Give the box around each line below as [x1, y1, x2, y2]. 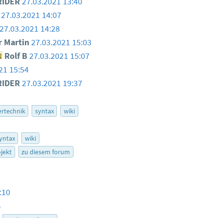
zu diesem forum [21, 147, 71, 157]
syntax [35, 107, 54, 116]
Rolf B [2, 51, 28, 62]
